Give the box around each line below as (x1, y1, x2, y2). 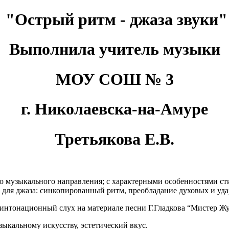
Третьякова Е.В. (55, 129, 174, 148)
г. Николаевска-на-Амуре (21, 100, 208, 119)
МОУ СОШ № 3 (55, 70, 174, 88)
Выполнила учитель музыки (9, 40, 220, 59)
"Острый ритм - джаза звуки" (2, 10, 227, 29)
